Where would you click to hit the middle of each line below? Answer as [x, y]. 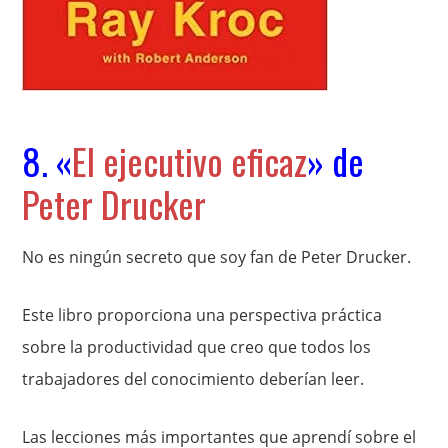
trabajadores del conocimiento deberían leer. [193, 379]
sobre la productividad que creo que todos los [197, 347]
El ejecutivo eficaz [190, 161]
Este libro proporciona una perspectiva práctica [202, 315]
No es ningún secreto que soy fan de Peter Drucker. [217, 257]
